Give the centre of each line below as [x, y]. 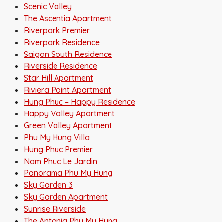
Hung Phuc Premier [58, 149]
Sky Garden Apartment [66, 196]
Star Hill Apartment [58, 78]
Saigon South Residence [68, 54]
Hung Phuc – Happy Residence [80, 101]
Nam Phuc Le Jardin [60, 161]
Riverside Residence [60, 66]
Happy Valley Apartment [69, 113]
